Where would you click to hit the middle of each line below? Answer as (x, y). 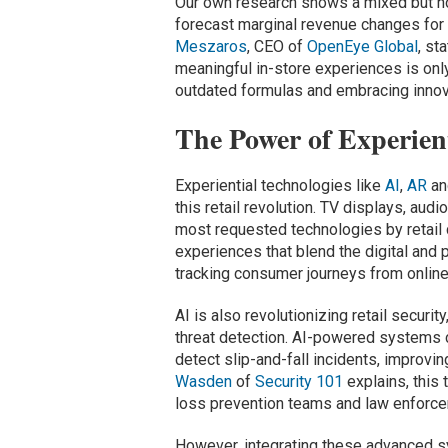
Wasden (203, 382)
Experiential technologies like (279, 186)
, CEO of (276, 47)
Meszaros (210, 47)
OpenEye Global (362, 47)
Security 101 (298, 382)
